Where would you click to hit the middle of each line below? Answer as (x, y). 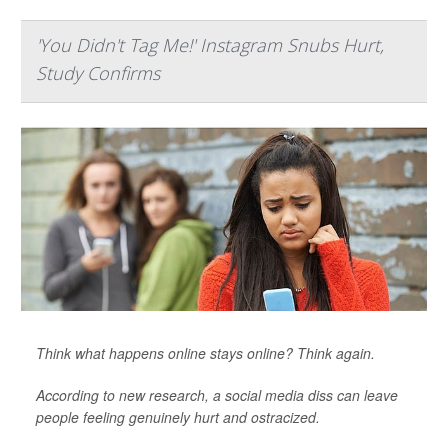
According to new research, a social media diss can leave (217, 395)
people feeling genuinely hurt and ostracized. (178, 417)
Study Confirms (98, 73)
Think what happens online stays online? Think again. (205, 353)
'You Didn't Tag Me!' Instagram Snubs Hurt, (210, 45)
